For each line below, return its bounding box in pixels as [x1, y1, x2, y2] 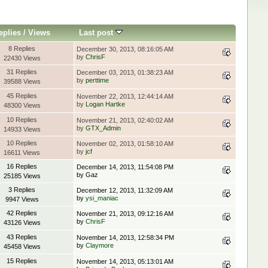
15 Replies [7, 257, 38, 265]
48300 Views [3, 102, 41, 109]
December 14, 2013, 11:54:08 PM [76, 163, 173, 171]
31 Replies [7, 68, 38, 76]
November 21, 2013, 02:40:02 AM [76, 117, 173, 124]
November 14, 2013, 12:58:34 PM [76, 234, 174, 242]
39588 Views [3, 78, 41, 86]
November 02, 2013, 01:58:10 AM [76, 140, 173, 148]
